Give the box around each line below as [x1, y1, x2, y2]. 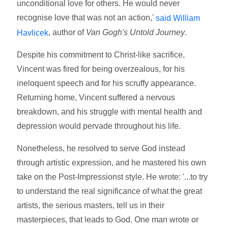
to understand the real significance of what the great [17, 187, 203, 196]
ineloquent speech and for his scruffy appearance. [17, 79, 196, 88]
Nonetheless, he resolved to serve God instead [17, 144, 186, 153]
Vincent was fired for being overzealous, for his [17, 65, 185, 74]
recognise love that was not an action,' [17, 13, 156, 22]
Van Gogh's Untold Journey [86, 27, 185, 37]
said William [156, 13, 201, 22]
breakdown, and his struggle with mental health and [17, 107, 203, 117]
